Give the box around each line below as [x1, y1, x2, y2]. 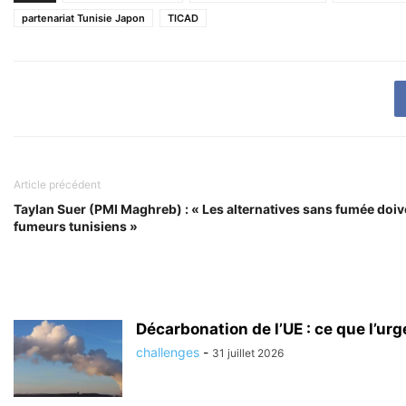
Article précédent [14, 177, 101, 191]
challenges [136, 343, 199, 360]
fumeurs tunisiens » [14, 217, 138, 234]
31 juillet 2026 [212, 345, 284, 360]
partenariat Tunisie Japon [22, 11, 145, 24]
